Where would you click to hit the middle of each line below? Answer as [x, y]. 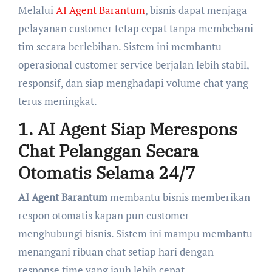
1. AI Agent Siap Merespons [127, 129]
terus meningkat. [57, 101]
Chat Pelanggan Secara [108, 151]
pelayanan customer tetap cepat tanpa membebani [135, 29]
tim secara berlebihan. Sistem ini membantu [120, 47]
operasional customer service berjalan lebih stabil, [133, 65]
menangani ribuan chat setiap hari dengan [116, 251]
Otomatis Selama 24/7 [107, 173]
